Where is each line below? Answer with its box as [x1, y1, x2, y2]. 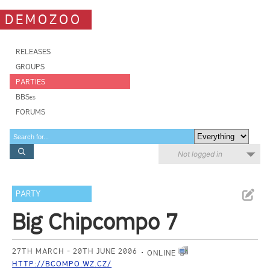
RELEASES [16, 47, 51, 56]
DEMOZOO [5, 11, 82, 28]
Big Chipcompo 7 [12, 209, 178, 235]
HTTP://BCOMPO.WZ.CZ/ [12, 259, 112, 268]
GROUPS [16, 62, 45, 71]
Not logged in [178, 149, 222, 159]
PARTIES [16, 77, 45, 86]
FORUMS [16, 107, 45, 116]
